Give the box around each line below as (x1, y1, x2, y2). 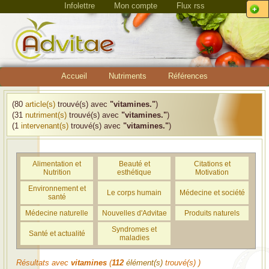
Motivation (195, 168, 229, 177)
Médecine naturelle (25, 209, 88, 217)
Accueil (61, 71, 87, 80)
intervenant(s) (21, 121, 68, 130)
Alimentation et (32, 160, 81, 168)
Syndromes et (112, 225, 157, 234)
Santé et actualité (28, 229, 85, 238)
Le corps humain (107, 189, 162, 197)
